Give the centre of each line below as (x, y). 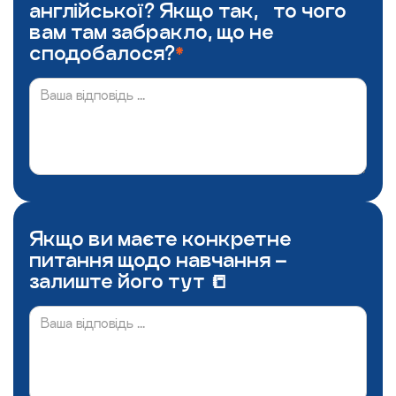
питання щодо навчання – (158, 259)
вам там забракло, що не (152, 31)
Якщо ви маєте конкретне (160, 238)
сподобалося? (102, 53)
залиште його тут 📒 (129, 281)
